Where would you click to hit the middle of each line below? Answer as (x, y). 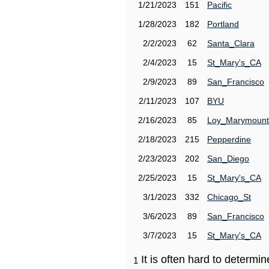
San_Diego (228, 159)
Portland (223, 24)
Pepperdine (229, 139)
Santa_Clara (231, 43)
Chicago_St (229, 197)
